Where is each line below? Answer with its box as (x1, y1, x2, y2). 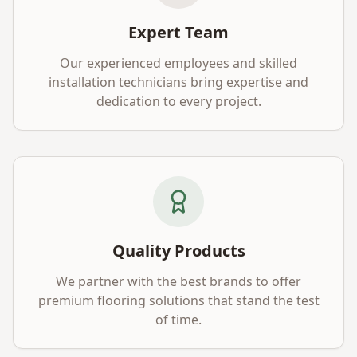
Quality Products (112, 240, 245, 261)
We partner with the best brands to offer (56, 273, 301, 290)
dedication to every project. (96, 92, 261, 110)
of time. (155, 311, 202, 328)
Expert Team (128, 22, 229, 43)
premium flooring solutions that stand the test (37, 292, 320, 309)
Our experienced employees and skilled (60, 54, 297, 72)
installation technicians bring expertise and (49, 73, 308, 91)
